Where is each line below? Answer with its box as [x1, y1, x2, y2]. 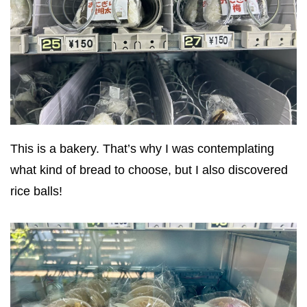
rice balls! [10, 184, 62, 199]
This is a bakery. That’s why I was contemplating [10, 142, 274, 156]
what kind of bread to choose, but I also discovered [10, 163, 288, 177]
